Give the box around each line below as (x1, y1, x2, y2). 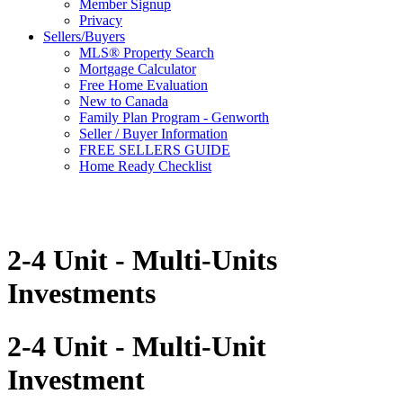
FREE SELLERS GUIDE (79, 142, 230, 157)
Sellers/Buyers (43, 29, 125, 44)
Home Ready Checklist (79, 158, 211, 174)
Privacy (79, 13, 122, 28)
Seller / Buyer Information (79, 126, 228, 141)
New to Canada (79, 94, 168, 109)
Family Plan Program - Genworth (79, 110, 269, 125)
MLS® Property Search (79, 45, 214, 60)
